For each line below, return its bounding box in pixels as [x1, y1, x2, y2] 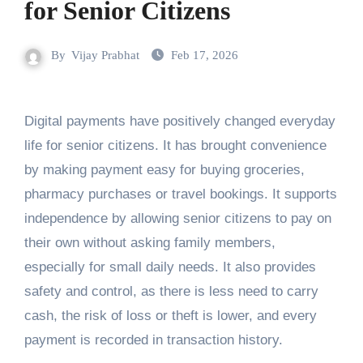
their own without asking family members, [23, 235, 275, 251]
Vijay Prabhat [71, 49, 139, 62]
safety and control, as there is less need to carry [23, 284, 318, 300]
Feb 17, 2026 [171, 49, 238, 62]
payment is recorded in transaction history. [23, 332, 287, 348]
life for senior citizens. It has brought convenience [23, 138, 327, 154]
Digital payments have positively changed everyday [23, 113, 34, 130]
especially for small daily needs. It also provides [23, 259, 316, 275]
